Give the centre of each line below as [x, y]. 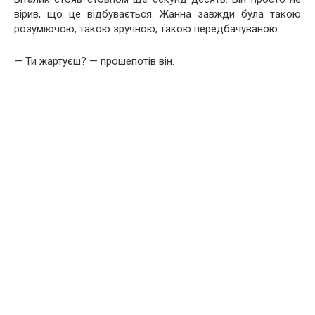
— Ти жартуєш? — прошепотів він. [94, 61]
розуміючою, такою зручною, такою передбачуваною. [147, 28]
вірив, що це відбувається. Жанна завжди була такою [157, 14]
